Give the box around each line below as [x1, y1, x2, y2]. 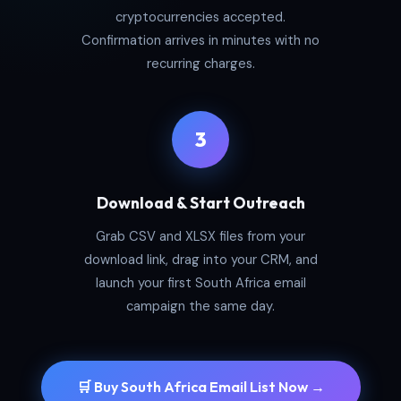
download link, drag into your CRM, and [83, 251, 318, 269]
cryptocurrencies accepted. [115, 8, 286, 27]
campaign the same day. [126, 297, 275, 316]
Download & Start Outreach [96, 192, 305, 214]
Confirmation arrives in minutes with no [81, 31, 320, 50]
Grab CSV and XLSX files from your [96, 227, 305, 246]
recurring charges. [146, 55, 255, 73]
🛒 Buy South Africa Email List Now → [76, 378, 325, 397]
